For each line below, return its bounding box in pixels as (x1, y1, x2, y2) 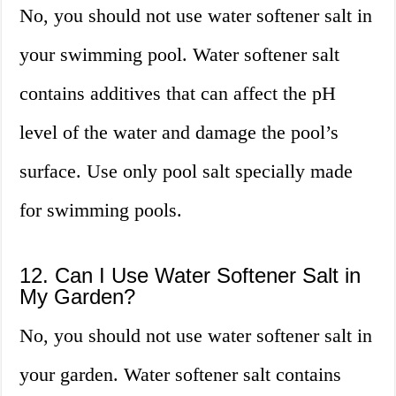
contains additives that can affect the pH (19, 82, 337, 105)
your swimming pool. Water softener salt (19, 43, 340, 66)
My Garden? (19, 285, 136, 309)
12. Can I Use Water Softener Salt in (19, 263, 362, 288)
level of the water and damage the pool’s (19, 121, 339, 144)
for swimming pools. (19, 199, 183, 222)
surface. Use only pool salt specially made (19, 160, 354, 183)
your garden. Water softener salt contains (19, 363, 342, 386)
